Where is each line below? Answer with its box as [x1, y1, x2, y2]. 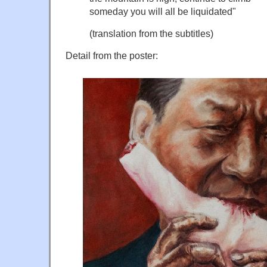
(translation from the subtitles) [89, 27, 213, 39]
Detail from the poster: [66, 49, 158, 61]
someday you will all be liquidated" [89, 5, 236, 17]
